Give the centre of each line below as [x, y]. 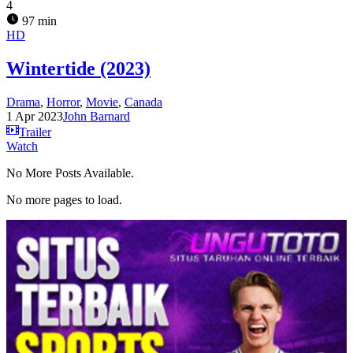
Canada [143, 102]
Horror [63, 102]
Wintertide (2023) [78, 68]
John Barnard [97, 116]
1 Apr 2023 [35, 116]
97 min [38, 20]
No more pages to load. [64, 199]
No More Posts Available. [70, 173]
